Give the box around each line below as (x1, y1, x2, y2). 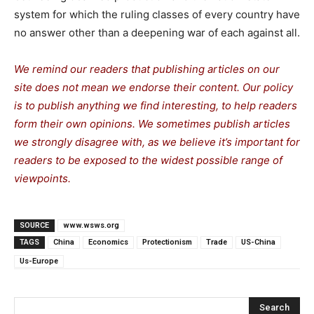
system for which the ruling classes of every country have (14, 7, 300, 21)
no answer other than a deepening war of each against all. (14, 25, 300, 39)
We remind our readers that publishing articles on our (14, 62, 280, 76)
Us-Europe (20, 256, 58, 266)
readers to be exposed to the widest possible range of (14, 153, 282, 167)
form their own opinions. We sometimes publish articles (14, 116, 290, 130)
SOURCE (20, 220, 49, 230)
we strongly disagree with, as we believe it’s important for (14, 135, 300, 149)
